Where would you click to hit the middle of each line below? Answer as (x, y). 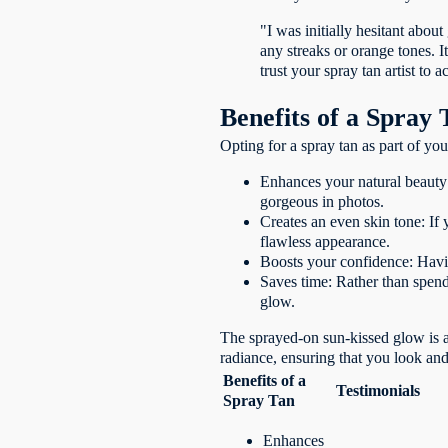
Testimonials (378, 390)
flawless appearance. (325, 241)
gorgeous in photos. (322, 201)
